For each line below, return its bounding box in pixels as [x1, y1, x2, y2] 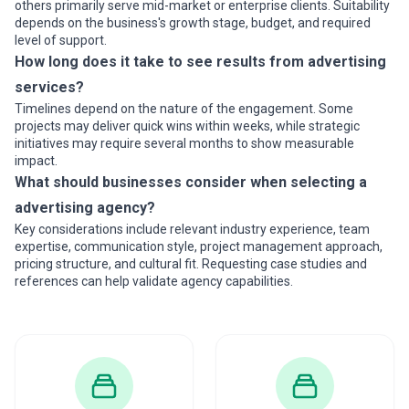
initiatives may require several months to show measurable [15, 136, 354, 151]
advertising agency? [15, 199, 155, 216]
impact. [15, 153, 58, 168]
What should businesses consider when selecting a [15, 173, 367, 191]
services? [15, 79, 84, 96]
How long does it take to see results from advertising [15, 53, 386, 70]
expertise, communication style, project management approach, [15, 239, 383, 254]
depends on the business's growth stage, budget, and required [15, 16, 371, 30]
